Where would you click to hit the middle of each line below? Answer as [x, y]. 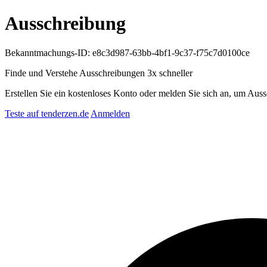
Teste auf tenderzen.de [47, 113]
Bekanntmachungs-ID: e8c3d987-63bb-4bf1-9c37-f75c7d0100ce [127, 52]
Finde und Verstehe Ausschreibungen [76, 73]
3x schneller [170, 73]
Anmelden [110, 113]
